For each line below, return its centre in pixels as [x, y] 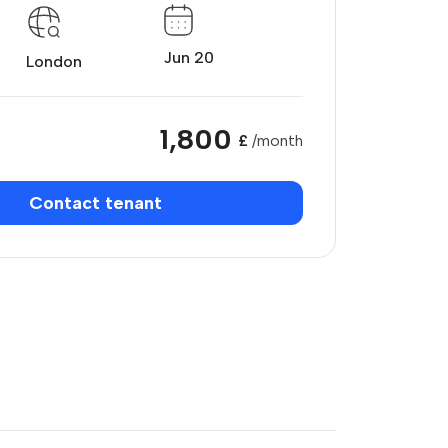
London [53, 61]
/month [277, 140]
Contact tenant [95, 203]
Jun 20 [189, 57]
